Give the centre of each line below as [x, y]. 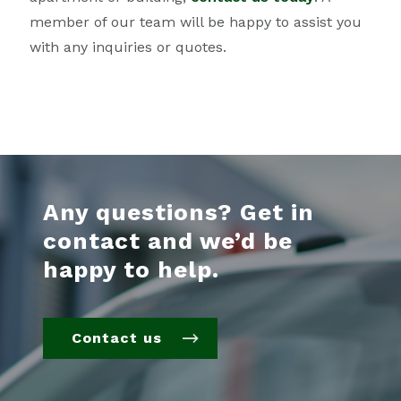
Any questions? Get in [179, 212]
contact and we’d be [168, 240]
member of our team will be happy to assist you [195, 21]
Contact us [117, 337]
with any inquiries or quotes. [128, 47]
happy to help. [131, 269]
